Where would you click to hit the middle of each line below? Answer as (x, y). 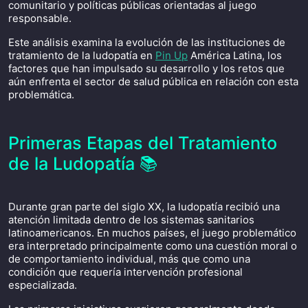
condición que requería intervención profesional (125, 272)
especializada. (43, 285)
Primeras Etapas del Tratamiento (143, 143)
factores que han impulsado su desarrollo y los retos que (146, 68)
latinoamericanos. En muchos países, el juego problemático (152, 233)
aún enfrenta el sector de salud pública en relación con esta (153, 81)
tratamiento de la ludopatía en (82, 55)
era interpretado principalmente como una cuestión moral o (153, 246)
